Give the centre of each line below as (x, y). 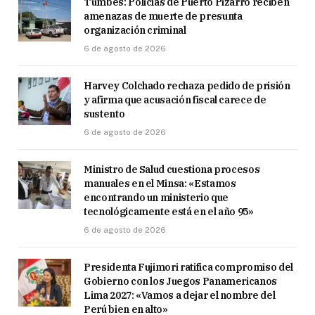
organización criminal (135, 30)
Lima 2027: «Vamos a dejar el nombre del (180, 295)
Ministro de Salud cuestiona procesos (172, 169)
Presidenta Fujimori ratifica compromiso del (188, 267)
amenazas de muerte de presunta (163, 16)
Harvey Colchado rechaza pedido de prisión (187, 85)
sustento (104, 114)
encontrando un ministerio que (156, 197)
